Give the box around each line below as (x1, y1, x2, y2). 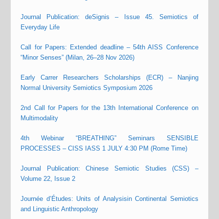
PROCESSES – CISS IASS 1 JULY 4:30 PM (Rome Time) (21, 145, 188, 153)
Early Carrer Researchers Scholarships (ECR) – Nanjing (21, 74, 198, 82)
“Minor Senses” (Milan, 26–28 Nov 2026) (21, 54, 135, 62)
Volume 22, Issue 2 (21, 175, 76, 183)
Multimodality (21, 114, 59, 122)
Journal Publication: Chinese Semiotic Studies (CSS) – (21, 165, 198, 173)
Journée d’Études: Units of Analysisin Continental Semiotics (21, 195, 198, 203)
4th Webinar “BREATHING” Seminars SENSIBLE (21, 134, 198, 142)
